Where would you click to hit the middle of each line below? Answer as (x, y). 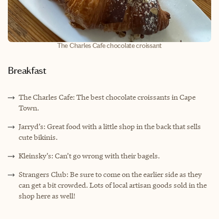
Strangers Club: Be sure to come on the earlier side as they (110, 175)
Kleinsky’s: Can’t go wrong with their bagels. (89, 156)
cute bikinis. (38, 137)
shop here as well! (47, 196)
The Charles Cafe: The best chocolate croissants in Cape (107, 97)
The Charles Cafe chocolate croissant (109, 46)
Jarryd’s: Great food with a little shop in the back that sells (110, 127)
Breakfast (30, 71)
